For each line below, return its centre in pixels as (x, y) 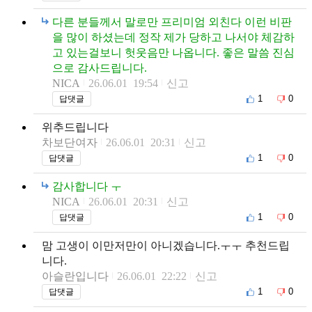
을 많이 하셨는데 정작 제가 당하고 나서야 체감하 (173, 37)
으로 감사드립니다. (100, 68)
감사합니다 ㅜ (87, 186)
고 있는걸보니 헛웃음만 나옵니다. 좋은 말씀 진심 (173, 52)
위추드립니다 (75, 127)
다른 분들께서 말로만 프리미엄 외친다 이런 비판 (172, 22)
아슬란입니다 (75, 276)
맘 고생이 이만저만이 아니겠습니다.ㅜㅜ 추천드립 (166, 245)
